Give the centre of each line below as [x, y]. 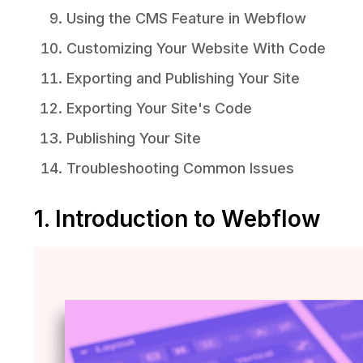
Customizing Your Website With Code [196, 48]
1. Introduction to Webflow [178, 219]
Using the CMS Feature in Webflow [187, 18]
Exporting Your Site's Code [160, 108]
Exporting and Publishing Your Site [184, 78]
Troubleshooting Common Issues [181, 168]
